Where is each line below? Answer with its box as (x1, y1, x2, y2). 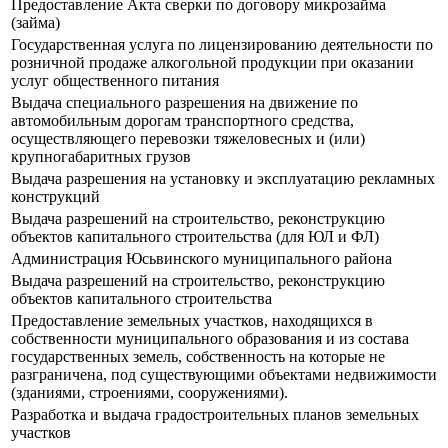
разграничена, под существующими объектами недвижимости (11, 366, 437, 384)
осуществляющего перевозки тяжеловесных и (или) (11, 130, 365, 148)
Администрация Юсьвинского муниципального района (11, 250, 392, 268)
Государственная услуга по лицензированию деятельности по (11, 36, 433, 54)
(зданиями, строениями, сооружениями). (11, 384, 288, 402)
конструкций (11, 188, 100, 206)
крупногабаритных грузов (11, 148, 191, 166)
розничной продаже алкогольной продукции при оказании (11, 54, 414, 72)
